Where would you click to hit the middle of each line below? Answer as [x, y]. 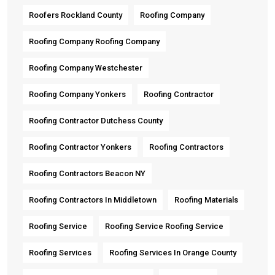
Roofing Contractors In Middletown [93, 199]
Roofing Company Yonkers [77, 94]
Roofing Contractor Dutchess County [96, 120]
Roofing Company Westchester [86, 68]
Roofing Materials [206, 199]
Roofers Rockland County [76, 15]
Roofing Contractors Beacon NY [87, 173]
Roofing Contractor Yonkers [80, 147]
